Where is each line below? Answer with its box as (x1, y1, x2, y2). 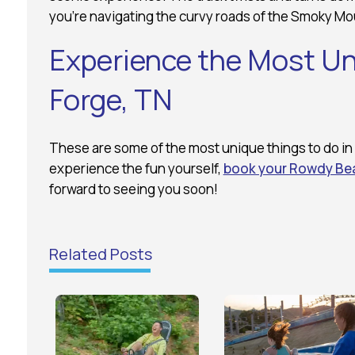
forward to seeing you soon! (48, 179, 218, 198)
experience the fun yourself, (48, 158, 223, 177)
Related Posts (48, 242, 152, 265)
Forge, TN (48, 79, 172, 119)
